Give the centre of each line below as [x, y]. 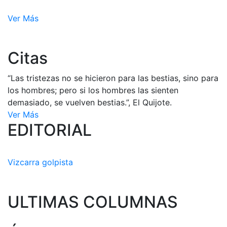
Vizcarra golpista [40, 162]
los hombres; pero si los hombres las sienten [93, 90]
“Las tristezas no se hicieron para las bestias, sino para [113, 78]
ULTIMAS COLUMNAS [93, 202]
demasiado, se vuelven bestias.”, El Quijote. [90, 102]
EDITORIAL [50, 130]
